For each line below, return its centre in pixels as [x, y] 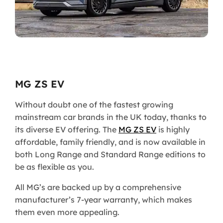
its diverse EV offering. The [67, 129]
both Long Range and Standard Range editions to [110, 154]
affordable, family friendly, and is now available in [110, 142]
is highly [173, 129]
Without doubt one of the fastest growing [94, 104]
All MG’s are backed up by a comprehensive [98, 187]
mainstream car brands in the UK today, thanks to [111, 117]
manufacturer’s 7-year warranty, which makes [104, 199]
